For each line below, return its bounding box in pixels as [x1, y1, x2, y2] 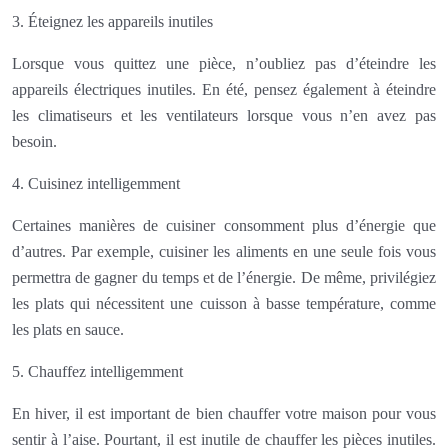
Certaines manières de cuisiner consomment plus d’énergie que [12, 216, 436, 234]
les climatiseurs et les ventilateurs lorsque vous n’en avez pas [12, 106, 436, 124]
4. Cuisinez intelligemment [12, 174, 180, 192]
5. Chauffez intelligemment [12, 362, 183, 380]
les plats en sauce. [12, 320, 124, 338]
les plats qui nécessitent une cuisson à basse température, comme [12, 294, 436, 312]
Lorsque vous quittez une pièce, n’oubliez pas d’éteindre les [12, 54, 436, 72]
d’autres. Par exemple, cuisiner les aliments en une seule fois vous [12, 242, 436, 260]
